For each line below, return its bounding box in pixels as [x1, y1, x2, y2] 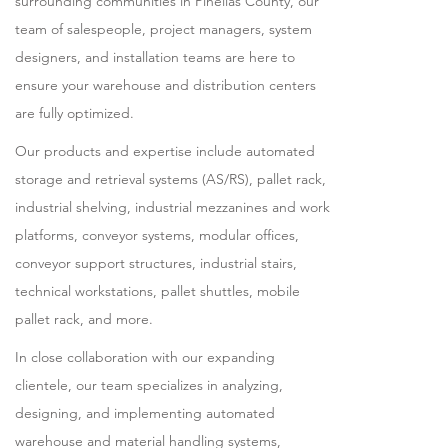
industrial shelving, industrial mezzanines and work [15, 198, 331, 216]
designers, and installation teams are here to [15, 48, 296, 66]
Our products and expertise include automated [15, 142, 316, 160]
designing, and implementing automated [15, 404, 276, 422]
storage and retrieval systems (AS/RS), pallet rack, [15, 170, 327, 188]
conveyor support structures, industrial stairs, [15, 254, 298, 272]
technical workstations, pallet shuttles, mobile [15, 282, 301, 300]
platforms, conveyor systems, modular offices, [15, 226, 300, 244]
